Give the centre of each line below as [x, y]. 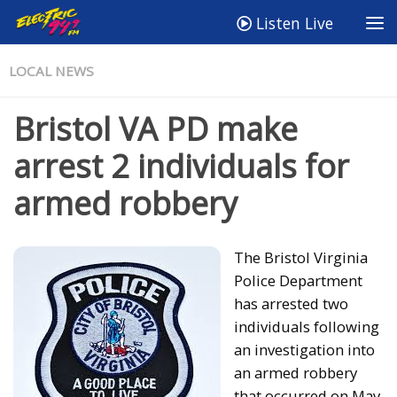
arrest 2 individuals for [181, 166]
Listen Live [292, 23]
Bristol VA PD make [156, 129]
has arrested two [291, 303]
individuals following [307, 326]
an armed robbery [296, 372]
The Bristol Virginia [301, 257]
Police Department [298, 280]
